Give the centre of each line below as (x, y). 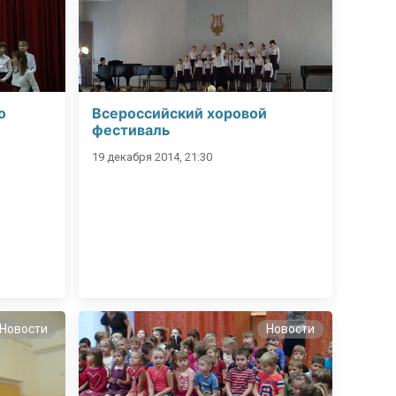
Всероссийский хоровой (180, 114)
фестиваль (131, 130)
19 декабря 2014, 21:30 (152, 157)
